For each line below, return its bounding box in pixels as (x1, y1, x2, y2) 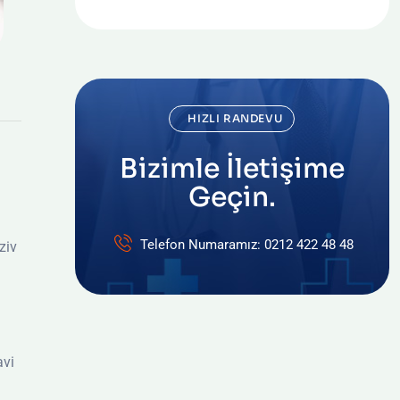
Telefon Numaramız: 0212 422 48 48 (139, 237, 354, 253)
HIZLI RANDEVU (187, 112, 283, 125)
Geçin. (187, 180, 276, 214)
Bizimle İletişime (119, 152, 345, 186)
